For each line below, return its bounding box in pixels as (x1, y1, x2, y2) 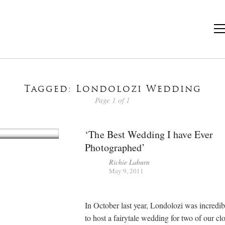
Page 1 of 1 (95, 94, 130, 105)
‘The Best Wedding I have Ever (85, 127, 213, 141)
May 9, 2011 (109, 166, 144, 175)
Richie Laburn (109, 157, 150, 167)
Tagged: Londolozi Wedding (24, 85, 201, 94)
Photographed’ (85, 140, 146, 154)
